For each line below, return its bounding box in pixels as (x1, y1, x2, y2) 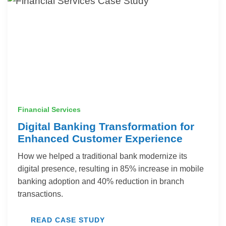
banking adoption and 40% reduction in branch (18, 177, 184, 186)
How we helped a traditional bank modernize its (18, 151, 187, 160)
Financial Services (18, 105, 81, 114)
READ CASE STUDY (31, 215, 105, 224)
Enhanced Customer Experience (18, 132, 183, 144)
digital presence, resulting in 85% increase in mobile (18, 164, 204, 173)
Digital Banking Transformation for (18, 120, 194, 132)
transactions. (18, 189, 63, 198)
